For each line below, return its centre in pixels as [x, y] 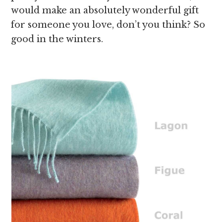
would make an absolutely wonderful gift [105, 10]
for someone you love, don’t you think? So [108, 25]
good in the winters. [57, 39]
